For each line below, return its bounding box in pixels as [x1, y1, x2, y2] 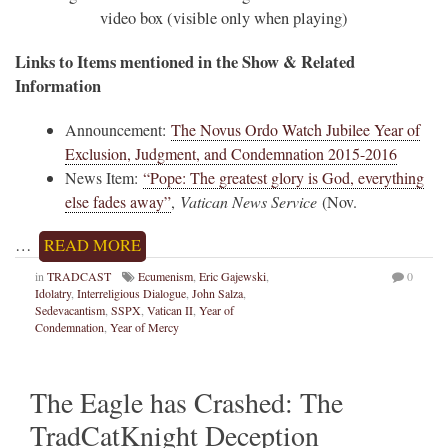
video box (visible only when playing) [100, 7, 348, 30]
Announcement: [65, 119, 171, 141]
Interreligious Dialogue [77, 285, 186, 302]
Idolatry [35, 285, 71, 302]
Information [15, 74, 101, 99]
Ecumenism [138, 268, 193, 285]
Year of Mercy [110, 319, 179, 336]
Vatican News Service [180, 191, 317, 213]
